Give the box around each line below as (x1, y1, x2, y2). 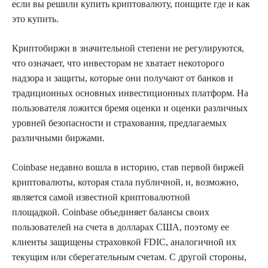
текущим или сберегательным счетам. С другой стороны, (12, 251, 246, 262)
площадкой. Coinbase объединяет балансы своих (12, 206, 209, 217)
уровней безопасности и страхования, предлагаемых (12, 117, 227, 128)
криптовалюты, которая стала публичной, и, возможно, (12, 176, 239, 187)
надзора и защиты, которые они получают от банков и (12, 72, 233, 83)
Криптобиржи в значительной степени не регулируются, (12, 42, 244, 53)
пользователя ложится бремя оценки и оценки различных (12, 102, 248, 113)
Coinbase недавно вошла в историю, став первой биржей (12, 162, 244, 172)
